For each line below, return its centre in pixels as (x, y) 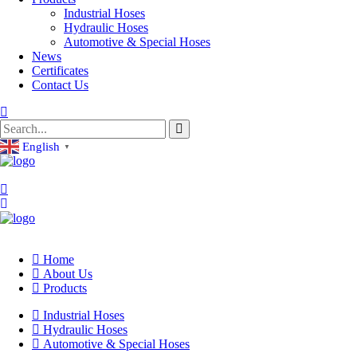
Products (65, 288)
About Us (68, 274)
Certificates (60, 71)
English (41, 146)
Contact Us (60, 85)
